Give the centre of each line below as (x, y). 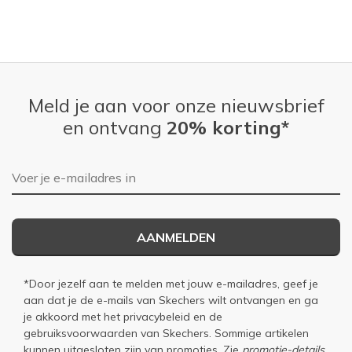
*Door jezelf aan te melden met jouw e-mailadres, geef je (171, 283)
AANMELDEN (176, 237)
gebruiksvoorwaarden (81, 333)
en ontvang (115, 127)
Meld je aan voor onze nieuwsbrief (176, 105)
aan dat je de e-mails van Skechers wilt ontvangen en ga (171, 300)
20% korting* (228, 127)
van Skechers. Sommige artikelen (223, 333)
